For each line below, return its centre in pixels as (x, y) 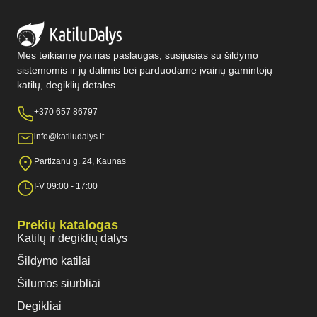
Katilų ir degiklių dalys (72, 238)
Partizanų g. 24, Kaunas (80, 162)
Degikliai (39, 306)
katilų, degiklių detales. (68, 85)
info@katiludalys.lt (69, 137)
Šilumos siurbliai (59, 284)
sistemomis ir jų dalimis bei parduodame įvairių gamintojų (145, 70)
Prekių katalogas (68, 225)
